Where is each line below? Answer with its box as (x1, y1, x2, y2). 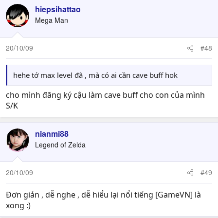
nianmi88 (35, 128, 69, 139)
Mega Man (35, 15, 68, 25)
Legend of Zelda (35, 140, 86, 149)
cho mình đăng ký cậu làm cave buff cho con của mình (6, 90, 205, 100)
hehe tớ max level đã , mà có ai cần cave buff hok (13, 70, 178, 80)
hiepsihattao (35, 3, 81, 15)
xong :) (6, 200, 31, 211)
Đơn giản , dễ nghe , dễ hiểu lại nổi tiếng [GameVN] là (6, 189, 201, 200)
